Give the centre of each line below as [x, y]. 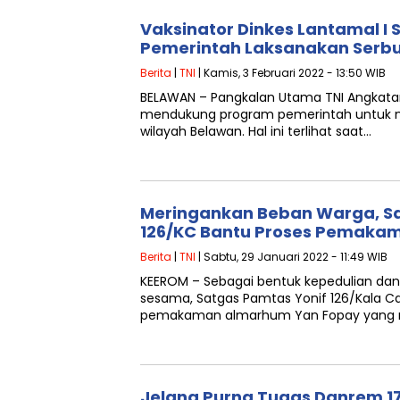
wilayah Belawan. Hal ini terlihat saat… [256, 131]
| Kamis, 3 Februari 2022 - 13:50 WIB [291, 73]
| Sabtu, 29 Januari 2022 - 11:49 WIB [292, 257]
